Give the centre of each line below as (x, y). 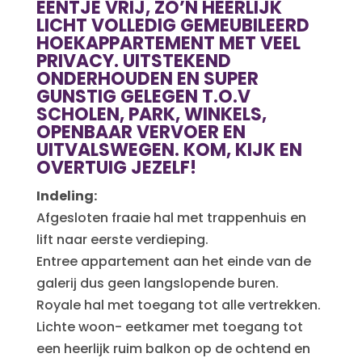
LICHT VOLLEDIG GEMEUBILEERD (173, 25)
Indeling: (66, 196)
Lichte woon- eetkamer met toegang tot (169, 327)
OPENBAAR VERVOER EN (141, 132)
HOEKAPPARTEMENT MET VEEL (168, 43)
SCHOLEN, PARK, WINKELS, (151, 114)
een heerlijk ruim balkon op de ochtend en (173, 349)
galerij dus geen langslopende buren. (157, 283)
